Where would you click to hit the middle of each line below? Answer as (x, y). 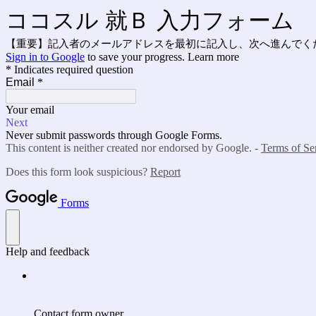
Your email (30, 110)
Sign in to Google (45, 57)
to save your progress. (136, 57)
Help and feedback (48, 251)
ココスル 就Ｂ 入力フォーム (150, 20)
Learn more (213, 57)
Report (165, 172)
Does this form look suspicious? (78, 172)
